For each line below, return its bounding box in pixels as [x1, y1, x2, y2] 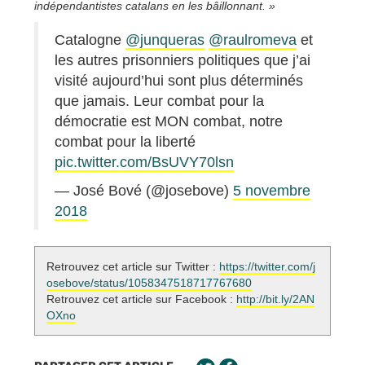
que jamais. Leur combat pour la [55, 93, 264, 110]
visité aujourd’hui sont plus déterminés [55, 73, 303, 90]
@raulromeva [209, 32, 297, 49]
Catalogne [55, 32, 125, 49]
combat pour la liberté [55, 134, 196, 151]
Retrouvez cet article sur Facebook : [46, 292, 236, 306]
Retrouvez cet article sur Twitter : [46, 260, 219, 274]
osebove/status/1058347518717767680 [46, 276, 252, 290]
